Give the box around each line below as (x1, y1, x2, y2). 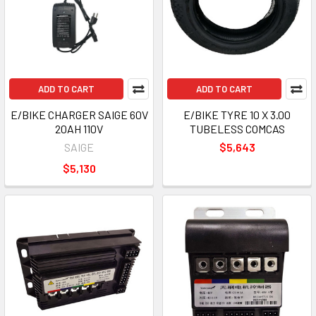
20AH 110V (55, 122, 103, 135)
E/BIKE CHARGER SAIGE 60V (10, 108, 148, 121)
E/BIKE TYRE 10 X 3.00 (183, 108, 291, 121)
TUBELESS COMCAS (189, 122, 285, 135)
